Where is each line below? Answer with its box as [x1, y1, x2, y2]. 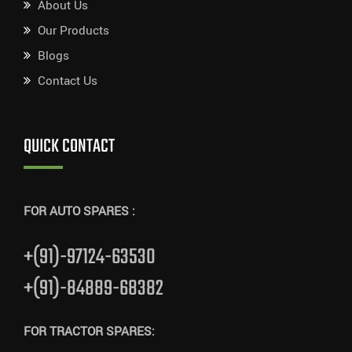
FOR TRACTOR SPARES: [24, 323, 155, 340]
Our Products [38, 22, 109, 39]
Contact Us [38, 72, 97, 90]
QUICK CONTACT [24, 132, 115, 161]
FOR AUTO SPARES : [24, 203, 135, 220]
